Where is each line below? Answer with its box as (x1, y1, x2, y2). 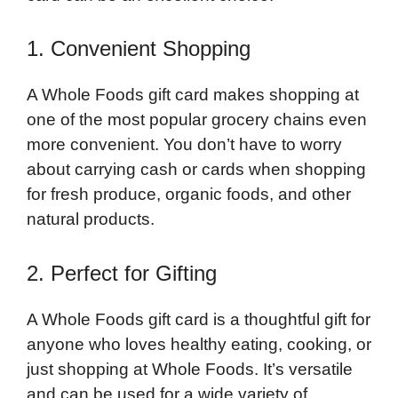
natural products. (27, 210, 155, 229)
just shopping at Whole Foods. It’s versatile (27, 359, 353, 378)
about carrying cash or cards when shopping (27, 160, 366, 179)
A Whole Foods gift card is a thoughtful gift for (27, 309, 370, 329)
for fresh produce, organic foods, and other (27, 185, 351, 204)
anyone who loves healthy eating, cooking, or (27, 334, 371, 354)
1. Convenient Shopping (27, 36, 251, 61)
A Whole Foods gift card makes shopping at (27, 85, 359, 105)
